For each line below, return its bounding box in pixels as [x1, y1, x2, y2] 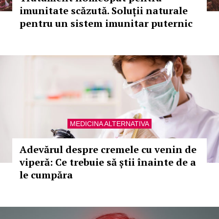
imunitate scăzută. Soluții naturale [20, 4, 188, 17]
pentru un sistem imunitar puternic [20, 17, 193, 30]
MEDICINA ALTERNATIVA [70, 120, 149, 128]
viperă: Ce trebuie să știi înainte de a [20, 155, 196, 169]
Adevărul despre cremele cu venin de [20, 143, 197, 156]
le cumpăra [20, 168, 73, 181]
